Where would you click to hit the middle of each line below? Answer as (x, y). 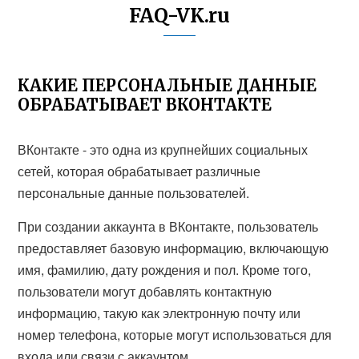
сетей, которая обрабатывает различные (139, 171)
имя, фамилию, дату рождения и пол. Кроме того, (165, 270)
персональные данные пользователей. (134, 193)
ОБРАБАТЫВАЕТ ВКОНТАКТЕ (145, 105)
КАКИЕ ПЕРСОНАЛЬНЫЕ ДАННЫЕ (167, 85)
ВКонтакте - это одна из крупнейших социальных (163, 149)
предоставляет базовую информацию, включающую (173, 248)
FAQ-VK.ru (179, 16)
